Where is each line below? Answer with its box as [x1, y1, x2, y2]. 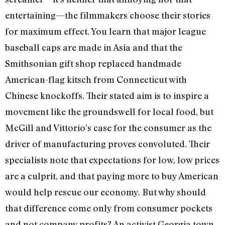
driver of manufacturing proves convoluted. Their [5, 138, 210, 150]
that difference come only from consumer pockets [5, 202, 212, 214]
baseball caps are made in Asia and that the [5, 42, 182, 53]
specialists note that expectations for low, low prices [5, 154, 219, 166]
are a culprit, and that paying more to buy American [5, 170, 218, 182]
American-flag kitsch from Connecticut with [5, 74, 187, 85]
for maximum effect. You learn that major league [5, 26, 206, 37]
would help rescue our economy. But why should [5, 186, 206, 198]
